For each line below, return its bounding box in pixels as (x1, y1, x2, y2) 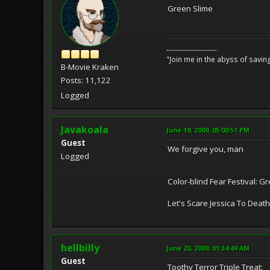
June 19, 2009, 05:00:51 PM (166, 125, 250, 134)
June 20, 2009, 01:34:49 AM (166, 243, 250, 253)
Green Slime (168, 2, 213, 14)
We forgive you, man (168, 143, 243, 154)
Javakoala (61, 122, 108, 136)
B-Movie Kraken (61, 61, 119, 72)
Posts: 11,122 (61, 74, 111, 86)
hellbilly (61, 240, 99, 254)
